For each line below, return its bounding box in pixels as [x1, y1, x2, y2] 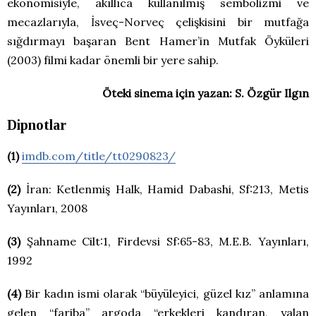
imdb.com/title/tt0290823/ [22, 149, 176, 164]
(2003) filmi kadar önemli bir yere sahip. [7, 53, 219, 68]
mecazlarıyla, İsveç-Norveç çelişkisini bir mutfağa [7, 15, 309, 30]
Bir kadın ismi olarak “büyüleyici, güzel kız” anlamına [21, 286, 309, 301]
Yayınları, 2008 [7, 201, 87, 216]
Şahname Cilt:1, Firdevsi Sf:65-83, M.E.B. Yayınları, [20, 234, 309, 249]
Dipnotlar [7, 117, 66, 133]
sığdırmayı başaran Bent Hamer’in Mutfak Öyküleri [7, 34, 309, 49]
